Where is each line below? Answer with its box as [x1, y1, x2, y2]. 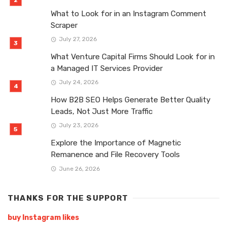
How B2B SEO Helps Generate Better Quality [51, 95, 210, 105]
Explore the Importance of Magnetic [51, 138, 181, 148]
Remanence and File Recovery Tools [51, 150, 180, 160]
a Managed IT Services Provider [51, 64, 163, 73]
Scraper [51, 20, 78, 30]
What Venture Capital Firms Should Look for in [51, 52, 215, 62]
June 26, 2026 [58, 165, 100, 172]
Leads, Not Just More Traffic [51, 107, 153, 117]
